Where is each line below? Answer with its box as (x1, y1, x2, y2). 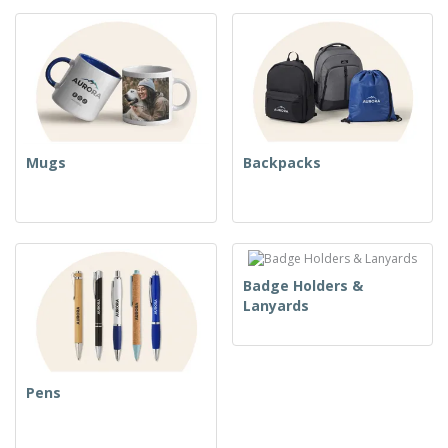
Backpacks (242, 152, 321, 172)
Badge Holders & (242, 275, 363, 295)
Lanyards (242, 295, 309, 315)
